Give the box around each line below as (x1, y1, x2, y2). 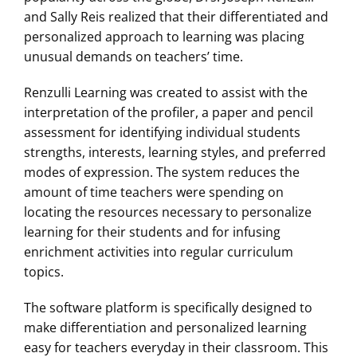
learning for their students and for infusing (24, 222, 280, 241)
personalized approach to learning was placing (24, 27, 304, 45)
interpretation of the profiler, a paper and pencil (24, 103, 313, 121)
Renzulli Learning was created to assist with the (24, 83, 308, 101)
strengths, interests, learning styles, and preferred (24, 143, 326, 161)
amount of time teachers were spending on (24, 182, 284, 201)
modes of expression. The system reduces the (24, 163, 300, 181)
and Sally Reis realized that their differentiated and (24, 7, 328, 25)
